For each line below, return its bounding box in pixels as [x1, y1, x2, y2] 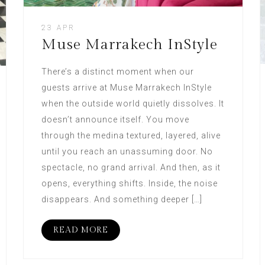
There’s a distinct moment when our [41, 66, 194, 76]
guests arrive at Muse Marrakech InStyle [41, 82, 212, 92]
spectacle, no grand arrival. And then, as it [41, 162, 221, 172]
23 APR [41, 23, 75, 32]
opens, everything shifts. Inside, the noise [41, 178, 218, 188]
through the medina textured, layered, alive [41, 130, 221, 140]
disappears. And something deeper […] [41, 194, 202, 204]
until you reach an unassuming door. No [41, 146, 213, 156]
